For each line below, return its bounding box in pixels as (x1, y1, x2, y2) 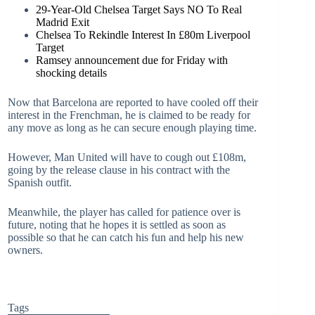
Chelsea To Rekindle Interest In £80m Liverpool (36, 29, 250, 41)
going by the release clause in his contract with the (8, 164, 230, 176)
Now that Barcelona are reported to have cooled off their (8, 96, 258, 108)
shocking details (36, 67, 107, 79)
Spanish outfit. (8, 176, 72, 188)
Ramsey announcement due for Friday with (36, 54, 228, 66)
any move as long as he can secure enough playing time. (8, 122, 257, 134)
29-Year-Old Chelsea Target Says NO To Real (36, 4, 242, 15)
